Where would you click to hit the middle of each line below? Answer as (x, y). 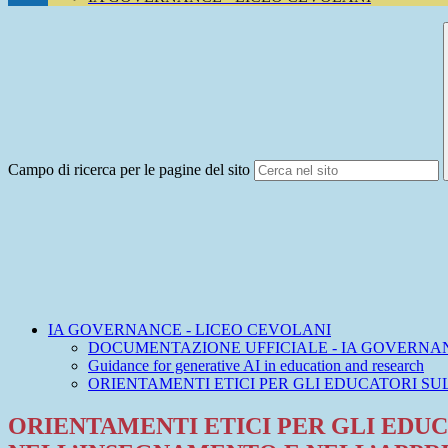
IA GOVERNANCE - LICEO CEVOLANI (189, 330)
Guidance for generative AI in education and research (256, 366)
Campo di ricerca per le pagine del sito (129, 170)
